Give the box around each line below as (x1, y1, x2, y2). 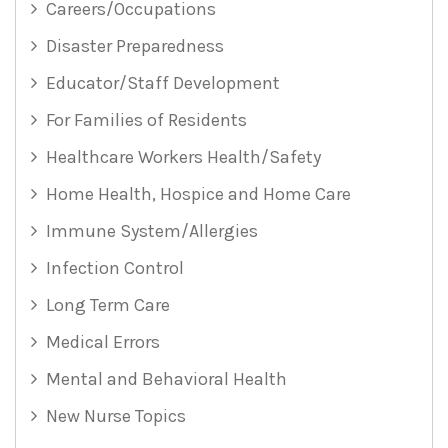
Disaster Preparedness (46, 35, 224, 58)
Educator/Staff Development (46, 72, 280, 95)
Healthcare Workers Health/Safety (46, 146, 321, 169)
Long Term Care (46, 294, 170, 317)
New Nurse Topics (46, 405, 186, 428)
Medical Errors (46, 331, 160, 354)
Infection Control (46, 257, 184, 280)
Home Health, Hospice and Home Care (46, 183, 351, 206)
